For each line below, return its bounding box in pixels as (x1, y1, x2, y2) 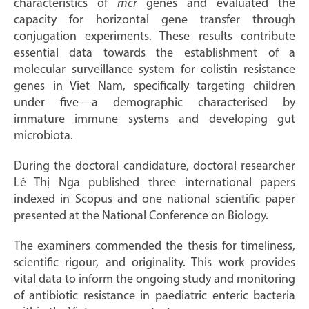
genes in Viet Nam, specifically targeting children (13, 79, 296, 93)
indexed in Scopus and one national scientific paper (13, 192, 296, 206)
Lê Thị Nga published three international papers (13, 176, 296, 190)
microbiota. (13, 129, 73, 143)
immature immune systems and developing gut (13, 112, 296, 126)
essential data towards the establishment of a (13, 46, 296, 60)
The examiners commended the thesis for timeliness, (13, 239, 296, 253)
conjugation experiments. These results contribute (13, 30, 296, 43)
